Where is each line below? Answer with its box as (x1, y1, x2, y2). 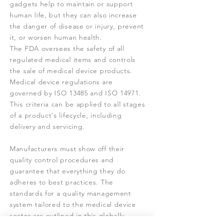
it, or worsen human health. (10, 33, 102, 42)
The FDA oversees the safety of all (10, 44, 124, 53)
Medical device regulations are (10, 77, 113, 86)
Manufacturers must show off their (10, 144, 125, 153)
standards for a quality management (10, 189, 131, 198)
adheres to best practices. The (10, 178, 113, 186)
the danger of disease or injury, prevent (10, 22, 144, 31)
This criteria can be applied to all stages (10, 100, 145, 108)
